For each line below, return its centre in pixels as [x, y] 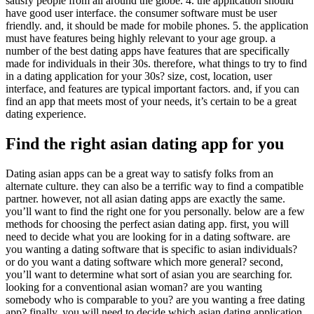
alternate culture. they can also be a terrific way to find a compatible [155, 186]
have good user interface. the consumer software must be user [141, 13]
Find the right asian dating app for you [145, 144]
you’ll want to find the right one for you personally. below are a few [155, 212]
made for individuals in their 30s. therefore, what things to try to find [156, 64]
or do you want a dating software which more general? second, [144, 262]
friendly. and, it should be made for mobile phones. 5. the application [157, 26]
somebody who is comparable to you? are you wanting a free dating [155, 300]
